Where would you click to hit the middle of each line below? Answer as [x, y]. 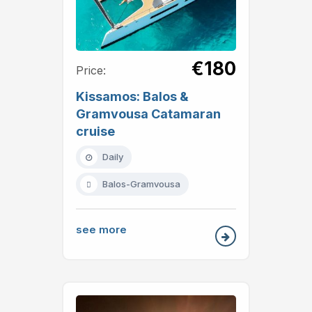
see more [101, 230]
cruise [95, 132]
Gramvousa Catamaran [148, 114]
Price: [91, 71]
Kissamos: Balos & [132, 97]
